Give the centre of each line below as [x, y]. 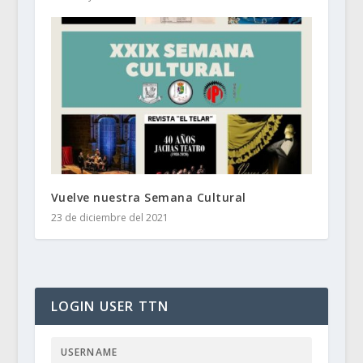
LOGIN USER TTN [110, 306]
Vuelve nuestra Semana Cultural [148, 197]
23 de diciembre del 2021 [109, 217]
